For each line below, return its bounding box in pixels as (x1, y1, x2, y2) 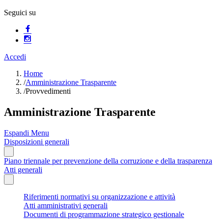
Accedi (4, 53, 26, 61)
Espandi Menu (4, 128, 49, 137)
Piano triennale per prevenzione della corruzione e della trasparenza (4, 156, 212, 165)
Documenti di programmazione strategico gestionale (24, 210, 184, 219)
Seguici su (4, 8, 36, 17)
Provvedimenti (26, 87, 71, 95)
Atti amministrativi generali (24, 201, 108, 210)
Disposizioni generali (4, 137, 69, 146)
